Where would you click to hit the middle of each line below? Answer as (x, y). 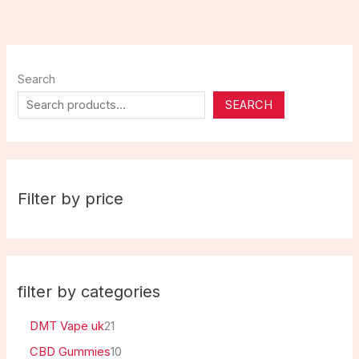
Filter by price (71, 199)
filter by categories (89, 291)
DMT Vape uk (67, 326)
